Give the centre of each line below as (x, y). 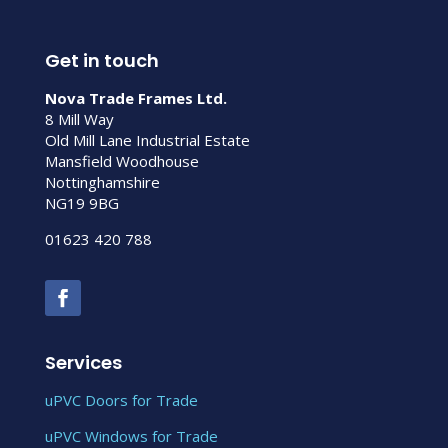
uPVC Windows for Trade (131, 435)
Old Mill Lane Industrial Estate (147, 139)
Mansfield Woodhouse (121, 160)
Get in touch (101, 60)
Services (83, 362)
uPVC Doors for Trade (121, 399)
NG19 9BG (81, 202)
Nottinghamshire (102, 181)
